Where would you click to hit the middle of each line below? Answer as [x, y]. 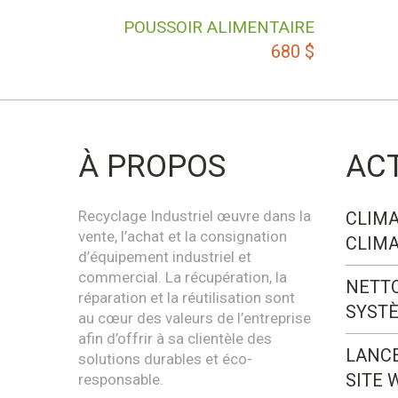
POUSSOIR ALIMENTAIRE [219, 28]
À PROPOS [152, 167]
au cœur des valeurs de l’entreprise [195, 318]
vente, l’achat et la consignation [183, 237]
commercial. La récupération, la [183, 278]
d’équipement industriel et [165, 257]
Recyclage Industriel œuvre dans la [195, 216]
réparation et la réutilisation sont [187, 298]
